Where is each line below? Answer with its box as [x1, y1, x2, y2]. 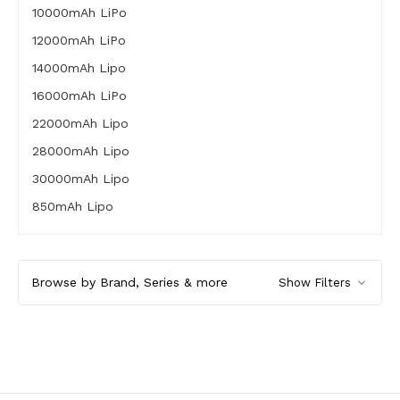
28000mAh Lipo [31, 143, 129, 158]
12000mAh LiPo [31, 32, 126, 47]
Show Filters [279, 275, 354, 289]
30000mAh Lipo [31, 171, 129, 186]
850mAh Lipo [31, 198, 113, 213]
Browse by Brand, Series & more [30, 274, 228, 289]
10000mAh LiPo [31, 4, 127, 20]
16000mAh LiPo [31, 87, 127, 103]
